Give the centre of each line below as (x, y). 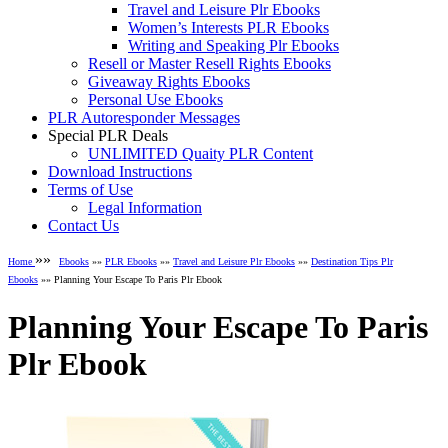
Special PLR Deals (108, 136)
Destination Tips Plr (352, 262)
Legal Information (145, 208)
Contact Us (83, 226)
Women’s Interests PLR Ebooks (228, 28)
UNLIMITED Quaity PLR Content (200, 154)
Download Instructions (120, 172)
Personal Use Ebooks (155, 100)
